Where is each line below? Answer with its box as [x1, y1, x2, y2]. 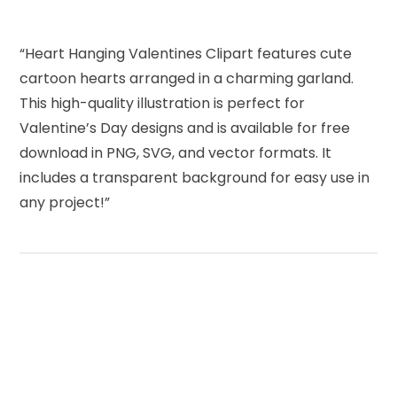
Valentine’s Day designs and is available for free [19, 117, 351, 138]
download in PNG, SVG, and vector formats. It [19, 142, 332, 163]
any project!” [19, 191, 111, 213]
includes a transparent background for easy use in [19, 167, 370, 188]
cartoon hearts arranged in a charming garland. [19, 67, 354, 89]
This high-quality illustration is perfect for [19, 92, 306, 113]
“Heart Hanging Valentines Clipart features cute [19, 43, 353, 64]
